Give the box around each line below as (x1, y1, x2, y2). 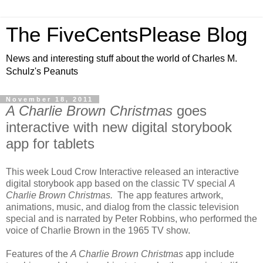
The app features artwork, (113, 190, 223, 200)
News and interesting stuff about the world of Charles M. (6, 53, 237, 63)
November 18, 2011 (6, 96, 93, 103)
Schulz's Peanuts (6, 66, 78, 76)
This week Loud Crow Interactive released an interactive (6, 166, 239, 177)
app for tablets (6, 136, 95, 151)
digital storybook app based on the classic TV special (6, 178, 229, 188)
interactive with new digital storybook (6, 119, 232, 135)
